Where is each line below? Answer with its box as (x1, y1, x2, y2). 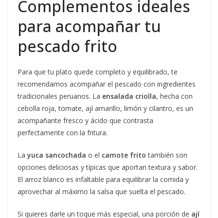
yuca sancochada (27, 150, 86, 160)
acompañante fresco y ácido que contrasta (18, 116, 153, 126)
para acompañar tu (18, 16, 161, 37)
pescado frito (18, 36, 117, 57)
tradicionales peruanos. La (18, 91, 102, 101)
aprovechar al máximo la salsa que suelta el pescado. (18, 187, 185, 197)
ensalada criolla (102, 91, 156, 101)
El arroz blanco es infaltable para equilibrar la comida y (18, 175, 189, 184)
